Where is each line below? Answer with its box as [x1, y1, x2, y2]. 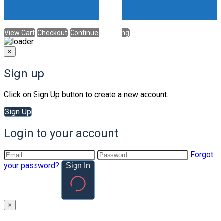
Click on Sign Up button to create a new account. [4, 90, 168, 100]
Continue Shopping [70, 28, 129, 37]
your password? [4, 161, 59, 171]
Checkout [37, 28, 67, 37]
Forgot [190, 150, 213, 160]
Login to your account [4, 126, 118, 141]
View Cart [4, 28, 35, 37]
